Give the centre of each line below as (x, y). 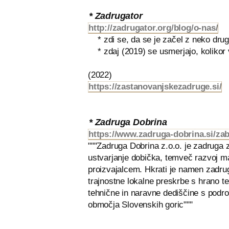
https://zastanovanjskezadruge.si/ (155, 87)
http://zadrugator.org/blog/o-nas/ (153, 28)
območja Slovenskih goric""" (140, 205)
